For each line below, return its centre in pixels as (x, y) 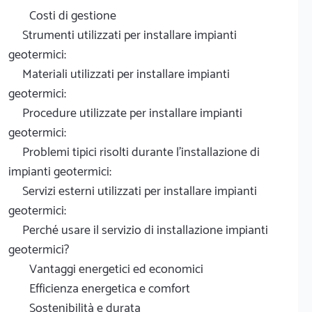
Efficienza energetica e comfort (110, 289)
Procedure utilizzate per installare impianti (132, 113)
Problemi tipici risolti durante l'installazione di (141, 152)
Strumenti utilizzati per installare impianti (130, 35)
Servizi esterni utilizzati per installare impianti (140, 191)
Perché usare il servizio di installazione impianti (145, 230)
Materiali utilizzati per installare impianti (126, 74)
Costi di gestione (73, 16)
